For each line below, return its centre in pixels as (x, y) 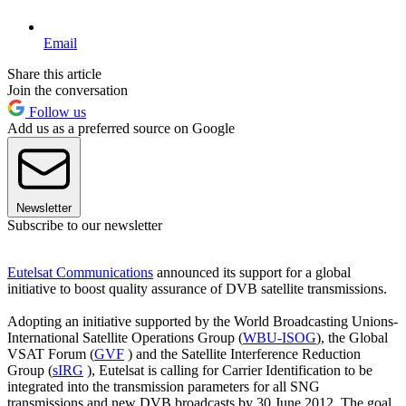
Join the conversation (68, 90)
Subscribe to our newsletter (85, 225)
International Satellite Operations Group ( (125, 337)
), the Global (352, 337)
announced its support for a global (252, 272)
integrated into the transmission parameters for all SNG (164, 386)
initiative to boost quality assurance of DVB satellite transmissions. (197, 288)
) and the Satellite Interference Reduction (242, 353)
